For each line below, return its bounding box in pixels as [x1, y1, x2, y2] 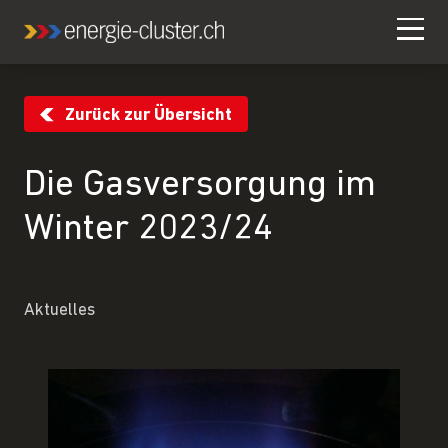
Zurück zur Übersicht [65, 106, 232, 124]
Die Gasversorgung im [24, 166, 376, 204]
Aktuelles [24, 301, 95, 319]
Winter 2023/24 [24, 210, 273, 248]
